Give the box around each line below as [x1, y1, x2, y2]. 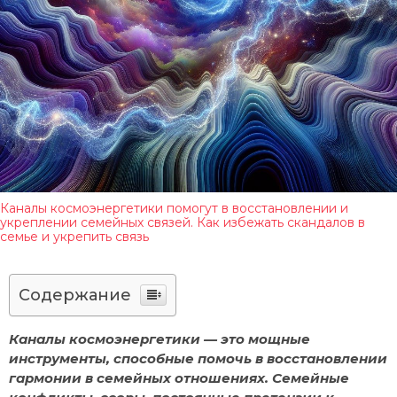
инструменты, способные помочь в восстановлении [9, 350, 387, 368]
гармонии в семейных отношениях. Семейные [9, 370, 349, 387]
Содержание [19, 285, 131, 306]
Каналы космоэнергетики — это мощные [9, 331, 310, 348]
